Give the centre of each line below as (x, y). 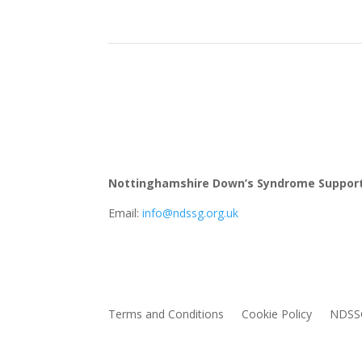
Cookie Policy (277, 314)
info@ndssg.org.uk (191, 213)
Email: (126, 213)
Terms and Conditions (166, 314)
